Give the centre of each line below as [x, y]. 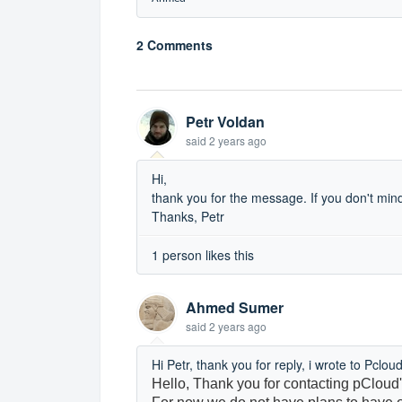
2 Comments [175, 45]
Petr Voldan [225, 121]
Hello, [172, 383]
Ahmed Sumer [235, 307]
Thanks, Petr [190, 216]
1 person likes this [203, 254]
